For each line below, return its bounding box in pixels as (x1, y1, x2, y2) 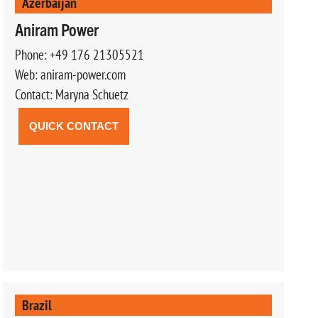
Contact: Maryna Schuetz (14, 85, 128, 103)
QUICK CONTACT (28, 119, 119, 132)
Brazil (21, 295, 52, 314)
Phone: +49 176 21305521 (14, 45, 144, 63)
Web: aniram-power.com (14, 65, 126, 83)
